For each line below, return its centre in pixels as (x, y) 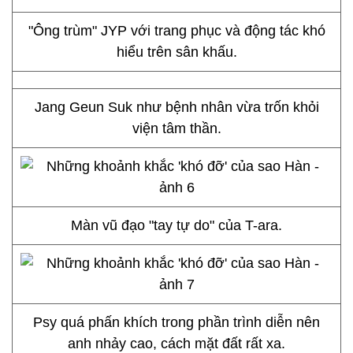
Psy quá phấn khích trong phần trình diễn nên (176, 322)
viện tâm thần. (176, 128)
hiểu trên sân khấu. (176, 52)
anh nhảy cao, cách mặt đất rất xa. (176, 344)
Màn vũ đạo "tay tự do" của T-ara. (176, 225)
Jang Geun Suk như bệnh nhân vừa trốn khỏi (176, 107)
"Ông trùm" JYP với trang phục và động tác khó (176, 31)
